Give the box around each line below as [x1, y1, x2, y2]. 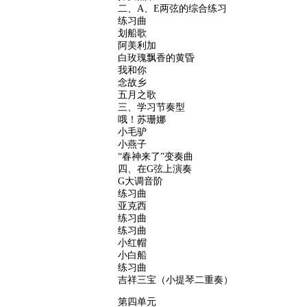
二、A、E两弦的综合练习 [118, 3, 227, 14]
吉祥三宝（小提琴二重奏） [118, 274, 233, 285]
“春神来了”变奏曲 [118, 151, 193, 162]
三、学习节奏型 [118, 101, 185, 112]
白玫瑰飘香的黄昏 [118, 52, 195, 63]
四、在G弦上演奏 [118, 163, 192, 174]
